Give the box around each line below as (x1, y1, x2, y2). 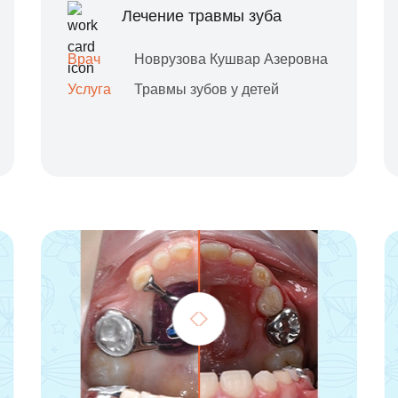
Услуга (67, 82, 111, 97)
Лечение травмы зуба (121, 6, 282, 25)
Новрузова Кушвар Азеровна (133, 52, 328, 67)
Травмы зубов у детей (133, 82, 279, 97)
